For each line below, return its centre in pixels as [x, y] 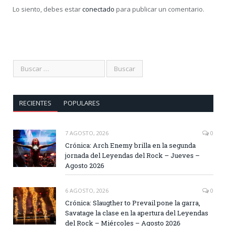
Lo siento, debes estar [47, 9]
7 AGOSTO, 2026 [87, 133]
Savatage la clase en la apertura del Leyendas [137, 213]
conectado [98, 9]
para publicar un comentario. [159, 9]
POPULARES [81, 103]
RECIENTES [35, 103]
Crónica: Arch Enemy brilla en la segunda [130, 145]
